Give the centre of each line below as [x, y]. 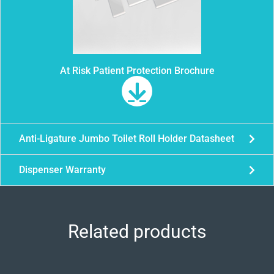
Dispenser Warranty [62, 170]
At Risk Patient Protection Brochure [137, 71]
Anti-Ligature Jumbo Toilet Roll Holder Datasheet [127, 139]
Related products [137, 232]
